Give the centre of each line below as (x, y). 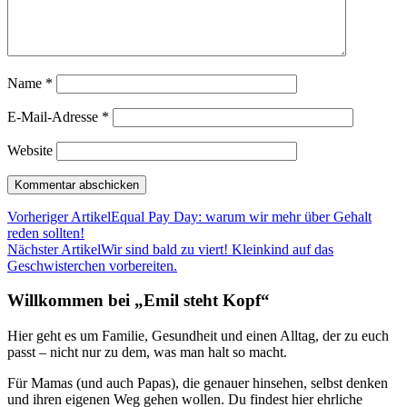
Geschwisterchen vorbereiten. (92, 265)
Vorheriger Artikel (59, 216)
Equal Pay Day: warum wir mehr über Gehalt (241, 216)
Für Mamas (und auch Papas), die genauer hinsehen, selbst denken (198, 383)
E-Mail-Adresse (55, 116)
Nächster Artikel (54, 249)
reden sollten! (46, 233)
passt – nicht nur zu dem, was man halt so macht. (147, 352)
